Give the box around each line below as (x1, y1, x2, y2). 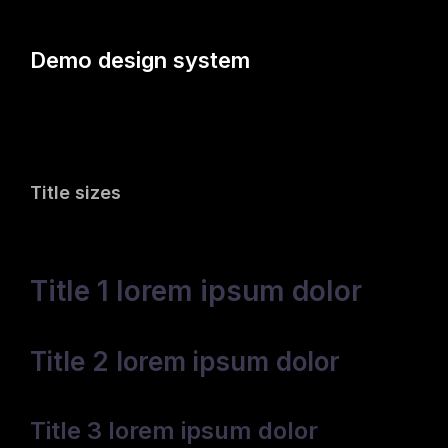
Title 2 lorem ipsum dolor (30, 346, 340, 377)
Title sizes (30, 182, 121, 203)
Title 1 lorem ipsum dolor (30, 274, 362, 308)
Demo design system (30, 46, 250, 73)
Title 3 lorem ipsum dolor (30, 416, 318, 445)
